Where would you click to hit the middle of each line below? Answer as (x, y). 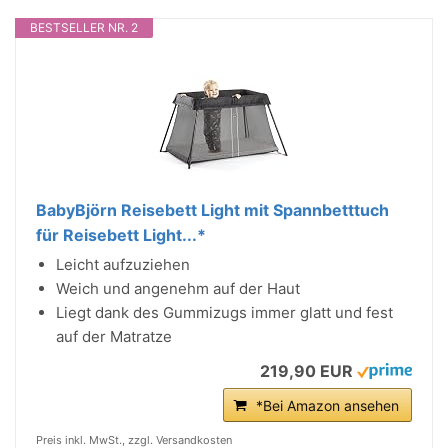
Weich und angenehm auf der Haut (178, 288)
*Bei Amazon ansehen (327, 405)
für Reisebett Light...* (121, 235)
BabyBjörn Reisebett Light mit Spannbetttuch (212, 210)
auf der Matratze (114, 336)
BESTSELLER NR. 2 (84, 27)
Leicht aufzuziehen (123, 264)
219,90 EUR (306, 371)
